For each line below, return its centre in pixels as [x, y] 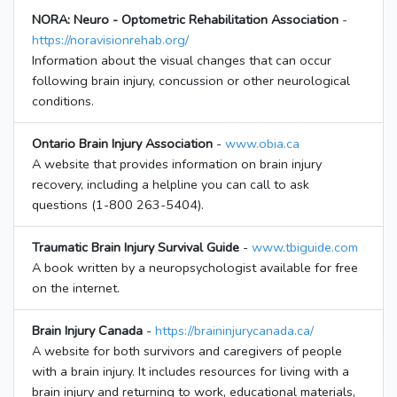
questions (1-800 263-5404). [118, 205]
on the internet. [76, 288]
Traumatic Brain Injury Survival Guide [136, 248]
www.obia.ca [262, 144]
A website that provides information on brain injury [177, 164]
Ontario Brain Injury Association [122, 144]
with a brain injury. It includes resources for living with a [191, 372]
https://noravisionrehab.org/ [110, 40]
